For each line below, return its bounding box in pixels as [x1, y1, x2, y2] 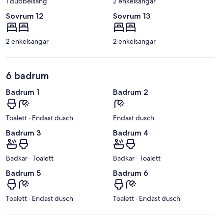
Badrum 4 [113, 128, 149, 137]
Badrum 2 [113, 87, 148, 97]
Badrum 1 [6, 87, 39, 97]
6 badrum [6, 70, 49, 82]
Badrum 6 [113, 168, 148, 178]
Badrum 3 [6, 128, 41, 137]
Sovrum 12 [6, 11, 44, 21]
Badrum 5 [6, 168, 41, 178]
